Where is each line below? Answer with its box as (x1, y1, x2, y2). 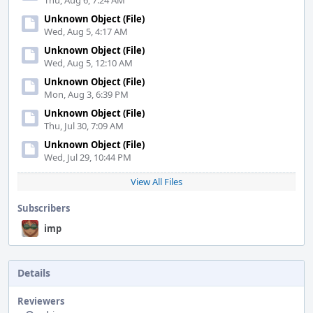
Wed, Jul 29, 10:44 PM (44, 151, 131, 163)
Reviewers (17, 295, 64, 307)
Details (17, 266, 50, 279)
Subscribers (17, 202, 70, 214)
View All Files (131, 175, 182, 188)
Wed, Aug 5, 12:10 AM (44, 57, 133, 69)
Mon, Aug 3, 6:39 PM (44, 88, 129, 101)
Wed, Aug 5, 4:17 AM (44, 25, 128, 38)
